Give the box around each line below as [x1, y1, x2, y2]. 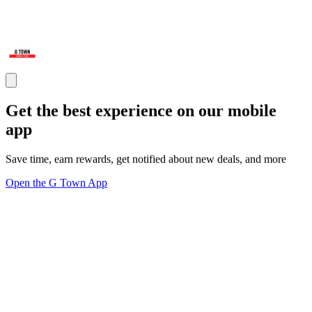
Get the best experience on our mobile [6, 102, 276, 120]
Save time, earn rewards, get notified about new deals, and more [6, 153, 286, 165]
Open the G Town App [6, 176, 107, 189]
